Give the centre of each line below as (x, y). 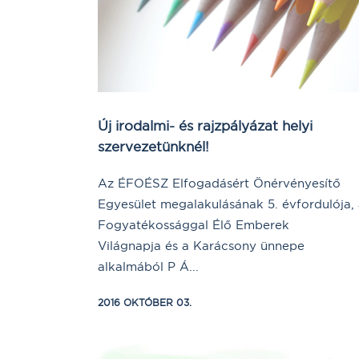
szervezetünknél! (153, 146)
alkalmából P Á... (148, 266)
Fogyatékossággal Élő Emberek (194, 224)
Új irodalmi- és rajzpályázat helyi (205, 125)
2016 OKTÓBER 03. (145, 302)
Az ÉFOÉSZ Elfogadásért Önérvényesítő (219, 183)
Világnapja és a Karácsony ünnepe (201, 245)
